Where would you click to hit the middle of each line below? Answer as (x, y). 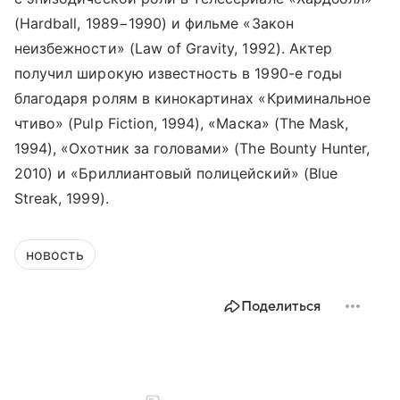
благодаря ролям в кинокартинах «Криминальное (193, 98)
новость (55, 254)
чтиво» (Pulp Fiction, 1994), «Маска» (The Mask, (182, 123)
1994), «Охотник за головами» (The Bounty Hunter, (192, 148)
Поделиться (281, 306)
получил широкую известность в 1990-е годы (178, 73)
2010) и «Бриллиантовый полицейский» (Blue (176, 173)
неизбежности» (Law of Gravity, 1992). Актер (174, 48)
